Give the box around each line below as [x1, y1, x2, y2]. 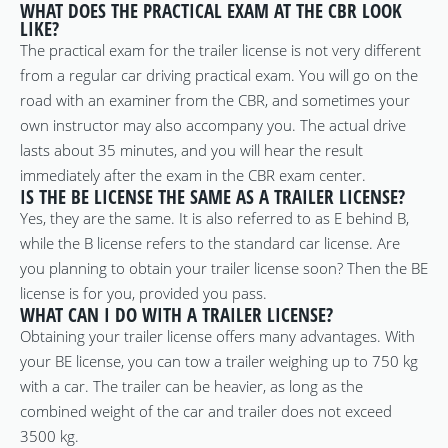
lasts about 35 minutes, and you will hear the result [20, 140, 363, 160]
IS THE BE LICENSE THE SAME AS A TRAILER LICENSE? [20, 184, 405, 209]
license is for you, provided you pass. [20, 283, 267, 303]
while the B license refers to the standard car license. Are [20, 233, 400, 253]
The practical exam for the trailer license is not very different [20, 40, 421, 60]
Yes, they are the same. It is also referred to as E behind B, [20, 208, 409, 228]
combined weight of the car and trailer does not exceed [20, 401, 392, 421]
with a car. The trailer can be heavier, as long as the [20, 376, 363, 396]
